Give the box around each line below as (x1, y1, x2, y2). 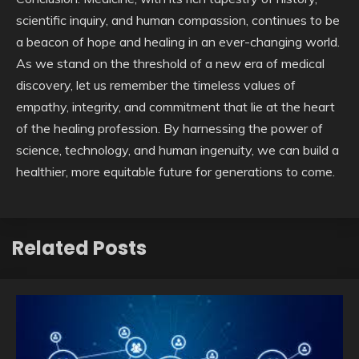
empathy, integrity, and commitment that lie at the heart (16, 99, 335, 115)
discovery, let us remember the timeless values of (16, 77, 296, 93)
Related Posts (12, 234, 147, 261)
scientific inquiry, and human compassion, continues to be (16, 12, 340, 28)
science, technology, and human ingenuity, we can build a (16, 142, 339, 158)
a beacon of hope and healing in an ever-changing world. (16, 34, 340, 50)
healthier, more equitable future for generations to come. (16, 163, 335, 179)
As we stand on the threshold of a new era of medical (16, 55, 325, 71)
